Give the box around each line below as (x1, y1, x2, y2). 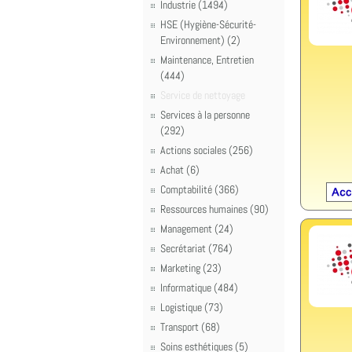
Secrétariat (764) (160, 241, 233, 255)
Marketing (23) (160, 261, 222, 275)
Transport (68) (160, 320, 220, 334)
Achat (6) (160, 163, 200, 177)
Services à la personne (160, 108, 250, 122)
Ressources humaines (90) (160, 202, 269, 216)
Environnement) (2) (160, 33, 240, 47)
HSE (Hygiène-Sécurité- (160, 17, 256, 31)
